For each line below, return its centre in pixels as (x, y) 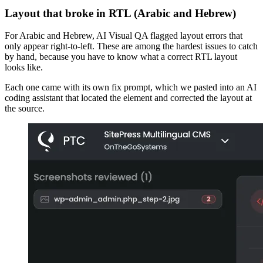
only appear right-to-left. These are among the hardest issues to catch (131, 46)
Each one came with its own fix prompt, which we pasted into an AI (131, 87)
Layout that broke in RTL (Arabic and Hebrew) (120, 13)
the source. (25, 109)
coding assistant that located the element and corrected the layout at (128, 98)
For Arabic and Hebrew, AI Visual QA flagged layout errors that (124, 36)
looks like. (24, 68)
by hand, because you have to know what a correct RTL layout (121, 57)
